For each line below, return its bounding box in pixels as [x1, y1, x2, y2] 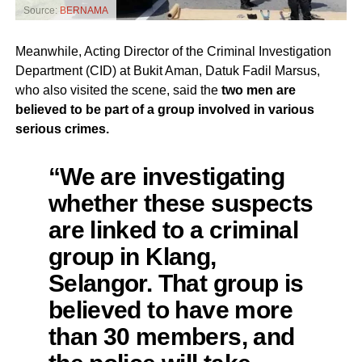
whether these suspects [48, 189, 314, 217]
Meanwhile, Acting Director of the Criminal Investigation [15, 44, 331, 59]
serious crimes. [15, 122, 109, 137]
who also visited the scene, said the [15, 83, 221, 98]
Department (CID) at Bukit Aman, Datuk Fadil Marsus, [15, 64, 320, 78]
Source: [23, 5, 60, 17]
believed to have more [48, 296, 293, 324]
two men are [221, 83, 296, 98]
